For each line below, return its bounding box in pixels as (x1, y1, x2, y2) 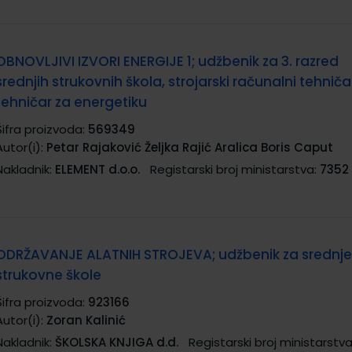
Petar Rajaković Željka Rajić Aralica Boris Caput (46, 139, 333, 156)
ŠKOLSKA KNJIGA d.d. (55, 334, 178, 350)
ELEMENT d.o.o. (55, 161, 140, 178)
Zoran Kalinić (46, 312, 126, 328)
